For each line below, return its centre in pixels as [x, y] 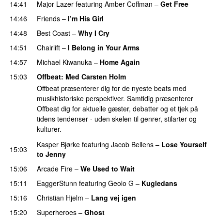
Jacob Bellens [132, 144]
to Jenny [51, 154]
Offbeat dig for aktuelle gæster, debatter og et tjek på [117, 109]
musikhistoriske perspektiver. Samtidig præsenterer [115, 99]
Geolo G [121, 183]
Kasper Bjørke [58, 144]
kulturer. [49, 129]
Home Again [120, 62]
